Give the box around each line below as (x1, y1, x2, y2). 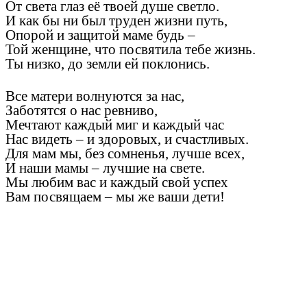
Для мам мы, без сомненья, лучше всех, (5, 145, 245, 162)
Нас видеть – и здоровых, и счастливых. (5, 131, 249, 148)
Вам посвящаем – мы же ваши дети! (5, 188, 225, 206)
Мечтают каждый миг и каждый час (5, 116, 224, 134)
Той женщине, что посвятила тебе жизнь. (5, 40, 256, 58)
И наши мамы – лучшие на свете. (5, 160, 205, 177)
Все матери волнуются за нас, (5, 88, 184, 105)
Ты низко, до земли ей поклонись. (5, 55, 210, 72)
